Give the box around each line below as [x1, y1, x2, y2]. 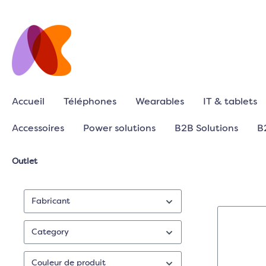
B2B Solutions [175, 124, 238, 134]
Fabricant [31, 197, 70, 205]
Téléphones [64, 97, 116, 107]
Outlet [12, 157, 37, 166]
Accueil [12, 97, 45, 107]
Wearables [135, 97, 184, 107]
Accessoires [12, 124, 64, 134]
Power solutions [83, 124, 156, 134]
